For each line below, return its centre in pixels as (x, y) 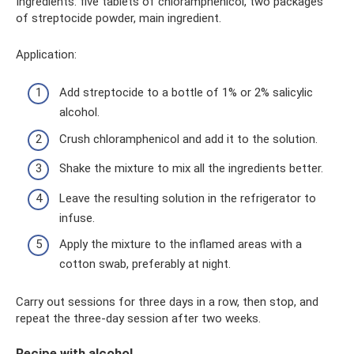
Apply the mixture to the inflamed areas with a (181, 244)
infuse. (77, 218)
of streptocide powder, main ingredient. (119, 18)
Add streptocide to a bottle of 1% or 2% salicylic (186, 92)
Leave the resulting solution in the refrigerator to (188, 198)
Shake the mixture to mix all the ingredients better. (191, 168)
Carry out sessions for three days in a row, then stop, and (167, 302)
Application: (46, 54)
